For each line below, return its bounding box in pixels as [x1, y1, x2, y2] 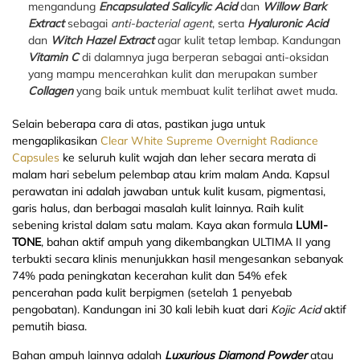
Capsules [12, 150, 59, 166]
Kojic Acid [271, 302, 321, 317]
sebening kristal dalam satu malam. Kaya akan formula [12, 218, 296, 233]
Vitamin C [28, 50, 79, 65]
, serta [212, 16, 247, 31]
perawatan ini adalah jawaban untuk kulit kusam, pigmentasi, [12, 184, 325, 199]
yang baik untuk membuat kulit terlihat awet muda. [76, 84, 337, 99]
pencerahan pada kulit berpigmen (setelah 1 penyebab [12, 285, 292, 301]
